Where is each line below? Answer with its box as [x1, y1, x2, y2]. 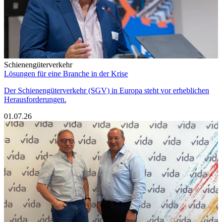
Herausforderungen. [4, 95, 66, 104]
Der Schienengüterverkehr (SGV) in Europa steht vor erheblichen [4, 86, 209, 95]
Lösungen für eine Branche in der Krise [4, 69, 128, 78]
